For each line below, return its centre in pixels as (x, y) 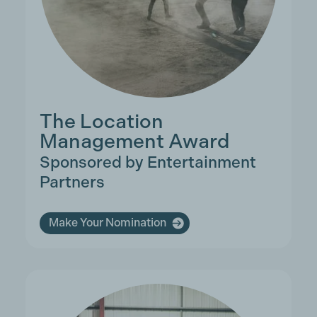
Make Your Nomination (107, 223)
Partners (72, 181)
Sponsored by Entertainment (148, 162)
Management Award (134, 141)
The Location (101, 121)
